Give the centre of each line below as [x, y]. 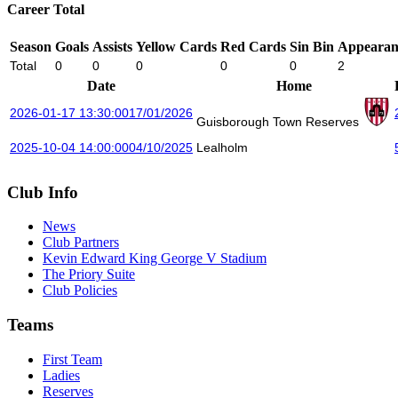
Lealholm [224, 147]
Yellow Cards [176, 46]
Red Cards [253, 46]
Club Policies [80, 291]
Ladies [61, 375]
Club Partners [81, 243]
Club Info [43, 192]
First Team [72, 359]
